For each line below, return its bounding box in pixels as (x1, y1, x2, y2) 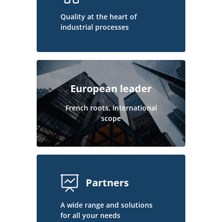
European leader (70, 82, 152, 96)
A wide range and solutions (60, 200, 153, 210)
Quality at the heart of (60, 11, 137, 21)
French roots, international (65, 103, 157, 113)
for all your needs (60, 210, 120, 220)
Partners (86, 176, 129, 190)
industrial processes (60, 22, 129, 32)
